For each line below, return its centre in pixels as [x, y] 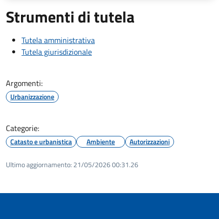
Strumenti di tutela [70, 16]
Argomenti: [24, 83]
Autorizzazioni [150, 141]
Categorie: [22, 128]
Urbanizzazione [32, 96]
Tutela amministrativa [58, 40]
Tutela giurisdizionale [57, 52]
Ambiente [101, 141]
